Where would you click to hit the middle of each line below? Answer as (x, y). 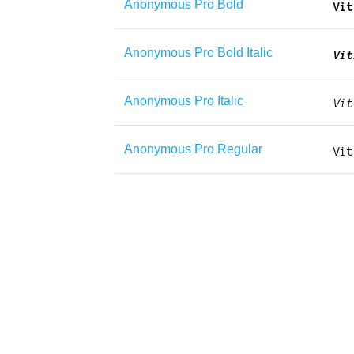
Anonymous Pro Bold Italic (198, 53)
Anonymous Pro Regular (193, 149)
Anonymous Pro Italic (184, 101)
